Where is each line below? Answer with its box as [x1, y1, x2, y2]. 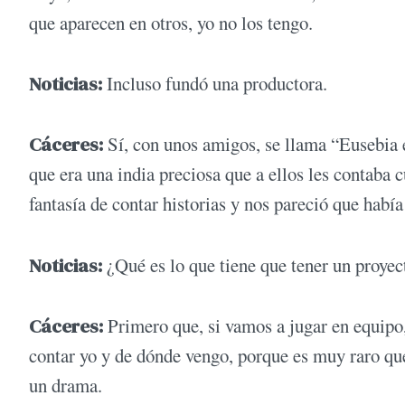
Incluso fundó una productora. [102, 71, 327, 97]
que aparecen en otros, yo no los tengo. [29, 9, 313, 35]
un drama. [29, 372, 102, 399]
